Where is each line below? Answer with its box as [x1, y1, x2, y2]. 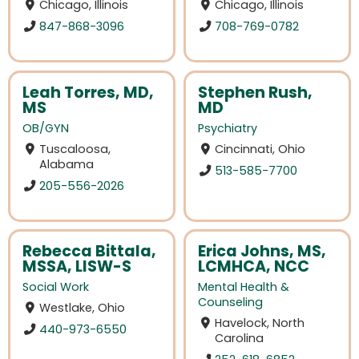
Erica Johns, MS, [198, 240, 326, 263]
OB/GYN [22, 119, 69, 136]
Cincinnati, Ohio [215, 141, 306, 158]
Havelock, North [215, 315, 305, 332]
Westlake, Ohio [39, 300, 126, 317]
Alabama [39, 156, 95, 173]
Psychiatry [198, 119, 257, 136]
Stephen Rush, [198, 81, 313, 103]
